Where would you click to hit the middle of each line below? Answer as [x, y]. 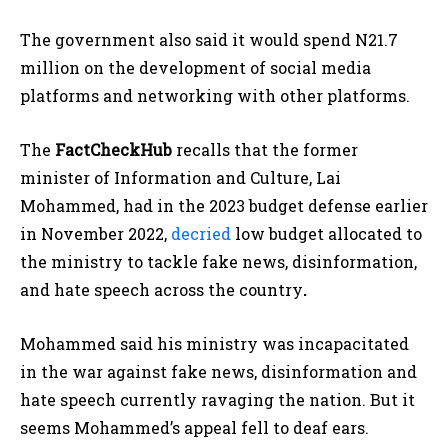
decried [201, 234]
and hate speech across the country [161, 290]
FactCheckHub [113, 150]
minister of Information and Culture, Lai [180, 178]
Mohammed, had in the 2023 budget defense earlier [224, 206]
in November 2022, [95, 234]
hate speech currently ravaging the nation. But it [217, 400]
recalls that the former [265, 150]
